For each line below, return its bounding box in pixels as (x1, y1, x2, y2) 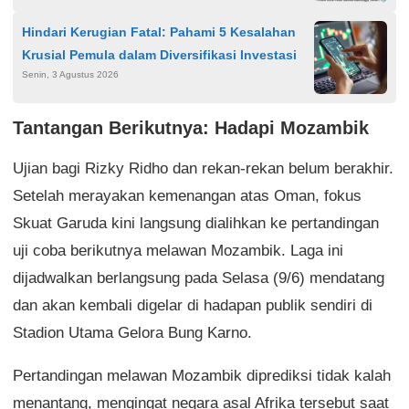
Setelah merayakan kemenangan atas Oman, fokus (13, 186, 362, 204)
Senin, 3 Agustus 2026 (22, 68, 119, 79)
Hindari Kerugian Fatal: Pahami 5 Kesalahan (22, 24, 296, 39)
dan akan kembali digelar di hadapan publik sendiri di (13, 296, 372, 314)
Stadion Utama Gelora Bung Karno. (13, 323, 252, 341)
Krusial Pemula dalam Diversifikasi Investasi (22, 47, 297, 62)
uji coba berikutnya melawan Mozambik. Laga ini (13, 241, 343, 259)
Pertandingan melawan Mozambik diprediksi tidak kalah (13, 366, 391, 384)
